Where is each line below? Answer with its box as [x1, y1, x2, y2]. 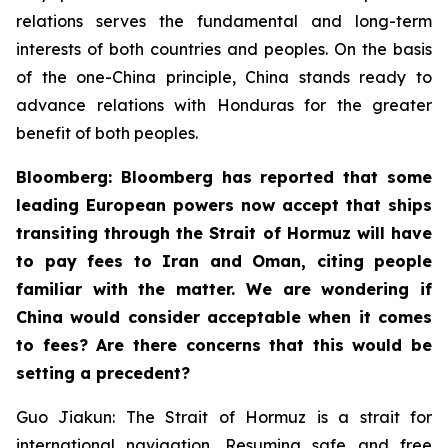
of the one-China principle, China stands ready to [16, 66, 432, 87]
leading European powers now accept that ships [16, 194, 432, 215]
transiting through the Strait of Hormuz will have [16, 222, 432, 243]
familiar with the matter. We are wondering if [16, 278, 432, 299]
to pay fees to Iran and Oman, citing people [16, 250, 432, 271]
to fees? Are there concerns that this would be [16, 334, 432, 355]
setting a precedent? [16, 362, 190, 383]
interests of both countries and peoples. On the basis [16, 38, 432, 59]
